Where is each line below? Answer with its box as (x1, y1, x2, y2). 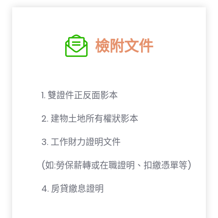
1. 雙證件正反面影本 (41, 89, 118, 101)
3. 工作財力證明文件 (41, 136, 121, 148)
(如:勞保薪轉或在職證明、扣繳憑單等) (41, 159, 192, 171)
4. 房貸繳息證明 (41, 182, 104, 195)
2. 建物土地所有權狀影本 (41, 112, 138, 125)
